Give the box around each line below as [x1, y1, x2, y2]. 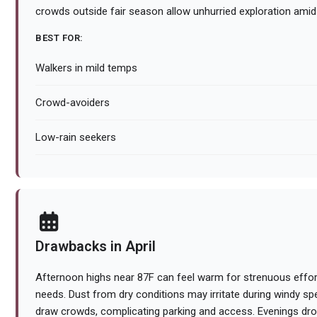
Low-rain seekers [35, 131, 116, 144]
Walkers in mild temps [35, 62, 137, 75]
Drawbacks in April [35, 238, 156, 255]
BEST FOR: [35, 33, 83, 44]
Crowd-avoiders [35, 96, 110, 110]
